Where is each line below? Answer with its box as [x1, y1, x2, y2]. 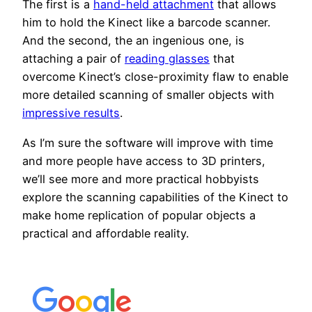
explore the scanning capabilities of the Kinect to [22, 189, 288, 204]
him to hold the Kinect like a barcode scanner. [22, 15, 270, 30]
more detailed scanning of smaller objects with [22, 88, 274, 102]
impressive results [22, 106, 120, 120]
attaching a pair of [22, 52, 125, 66]
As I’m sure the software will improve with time [22, 135, 273, 150]
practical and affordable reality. [22, 226, 189, 240]
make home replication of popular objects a [22, 208, 256, 222]
